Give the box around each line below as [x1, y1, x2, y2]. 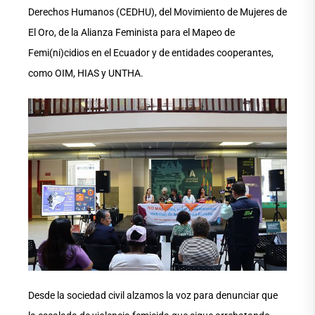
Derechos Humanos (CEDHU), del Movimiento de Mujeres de [28, 6, 287, 18]
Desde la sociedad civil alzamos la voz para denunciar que [28, 290, 278, 302]
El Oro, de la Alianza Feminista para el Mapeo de [28, 27, 235, 39]
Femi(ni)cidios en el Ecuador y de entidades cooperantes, [28, 47, 274, 59]
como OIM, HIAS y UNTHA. [28, 67, 143, 79]
